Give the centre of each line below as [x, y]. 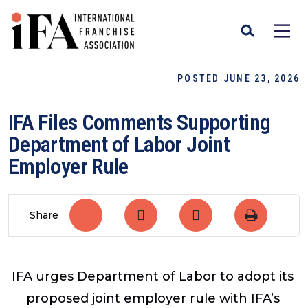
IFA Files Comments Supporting [140, 122]
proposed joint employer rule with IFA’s [153, 298]
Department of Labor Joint [119, 144]
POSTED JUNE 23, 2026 [239, 78]
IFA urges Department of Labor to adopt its [153, 276]
